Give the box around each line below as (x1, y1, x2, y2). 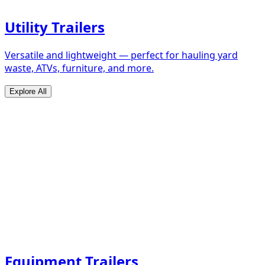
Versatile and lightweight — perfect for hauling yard (5, 49, 238, 62)
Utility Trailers (5, 17, 105, 37)
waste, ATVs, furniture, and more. (5, 62, 154, 75)
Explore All (9, 87, 47, 96)
